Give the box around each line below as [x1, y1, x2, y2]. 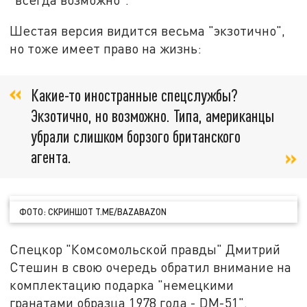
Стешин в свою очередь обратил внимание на [10, 259, 292, 275]
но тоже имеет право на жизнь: [10, 40, 202, 57]
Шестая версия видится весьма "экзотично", [10, 23, 286, 39]
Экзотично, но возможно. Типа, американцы [31, 105, 274, 125]
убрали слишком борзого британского [31, 125, 241, 146]
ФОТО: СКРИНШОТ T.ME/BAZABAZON [19, 206, 167, 217]
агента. [31, 146, 71, 167]
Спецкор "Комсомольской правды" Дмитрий [10, 241, 281, 258]
